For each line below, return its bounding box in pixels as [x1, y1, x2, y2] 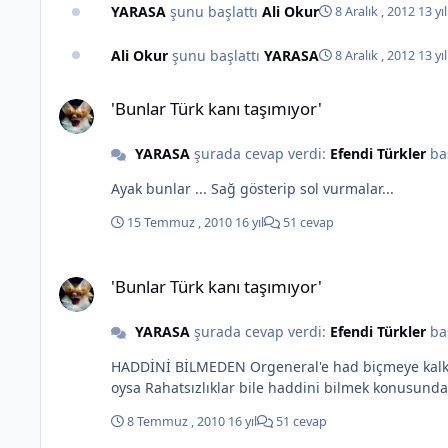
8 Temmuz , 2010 [127, 413, 228, 431]
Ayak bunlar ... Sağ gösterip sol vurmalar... [195, 179, 394, 199]
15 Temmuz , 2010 [127, 214, 235, 232]
